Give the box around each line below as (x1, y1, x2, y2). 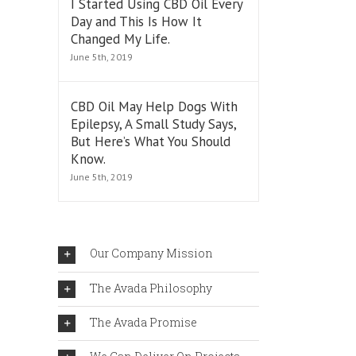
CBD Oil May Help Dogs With (71, 98, 238, 116)
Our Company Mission (90, 246, 213, 261)
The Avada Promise (90, 315, 197, 330)
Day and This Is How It (71, 13, 202, 31)
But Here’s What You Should (71, 133, 230, 151)
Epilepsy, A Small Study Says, (71, 115, 236, 133)
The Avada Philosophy (90, 280, 212, 296)
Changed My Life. (71, 30, 170, 48)
